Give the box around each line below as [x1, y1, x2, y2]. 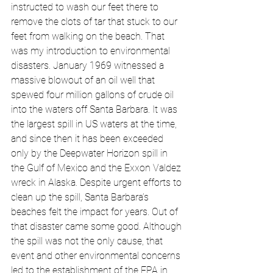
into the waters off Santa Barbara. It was [11, 104, 180, 116]
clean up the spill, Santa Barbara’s [11, 191, 151, 204]
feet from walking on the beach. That [11, 30, 167, 43]
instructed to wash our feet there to [11, 1, 161, 13]
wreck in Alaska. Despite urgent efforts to [11, 177, 184, 189]
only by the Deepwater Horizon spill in [11, 147, 170, 160]
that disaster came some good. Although [11, 221, 184, 233]
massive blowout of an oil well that [11, 74, 157, 87]
